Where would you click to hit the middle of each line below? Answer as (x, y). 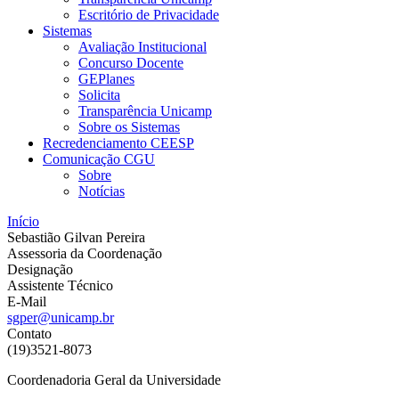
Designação (40, 269)
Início (23, 221)
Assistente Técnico (60, 285)
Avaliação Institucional (142, 47)
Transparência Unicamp (145, 111)
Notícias (102, 191)
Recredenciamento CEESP (118, 143)
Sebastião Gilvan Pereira (76, 237)
